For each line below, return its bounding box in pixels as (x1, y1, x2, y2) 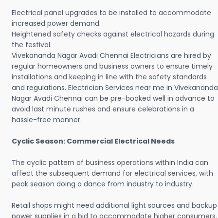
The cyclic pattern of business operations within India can (12, 158, 208, 168)
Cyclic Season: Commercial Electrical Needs (12, 136, 175, 146)
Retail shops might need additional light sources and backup (12, 200, 217, 211)
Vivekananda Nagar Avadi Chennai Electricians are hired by (12, 51, 211, 61)
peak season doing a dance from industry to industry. (12, 179, 194, 189)
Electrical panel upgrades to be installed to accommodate (12, 8, 211, 18)
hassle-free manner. (12, 115, 82, 125)
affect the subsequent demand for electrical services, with (12, 168, 213, 179)
